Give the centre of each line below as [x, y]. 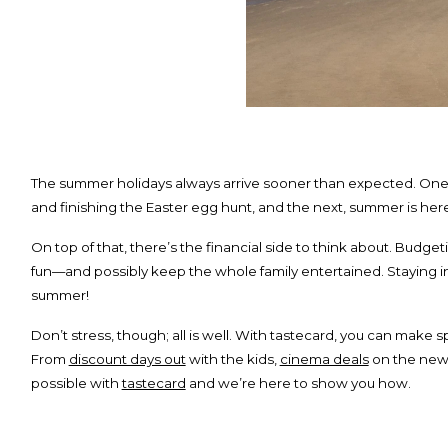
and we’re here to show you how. [298, 383]
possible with [76, 383]
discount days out [127, 359]
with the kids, [232, 359]
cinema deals [324, 359]
